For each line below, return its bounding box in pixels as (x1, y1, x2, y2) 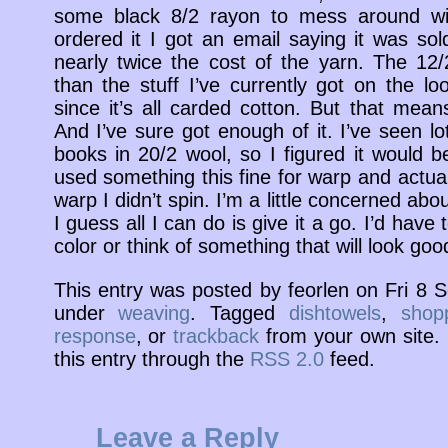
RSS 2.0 (249, 347, 324, 370)
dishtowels (288, 301, 381, 324)
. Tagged (190, 301, 289, 324)
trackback (173, 324, 260, 347)
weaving (118, 301, 191, 324)
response (53, 324, 136, 347)
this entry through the (53, 347, 250, 370)
